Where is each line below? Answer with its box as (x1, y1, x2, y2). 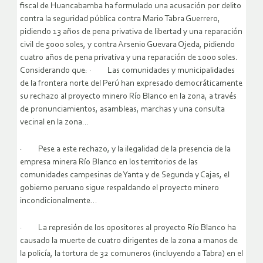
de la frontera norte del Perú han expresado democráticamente (20, 79, 242, 89)
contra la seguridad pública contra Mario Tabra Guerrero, (20, 15, 220, 24)
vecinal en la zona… (20, 118, 89, 127)
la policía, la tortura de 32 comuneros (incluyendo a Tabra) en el (20, 249, 243, 259)
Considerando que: (20, 66, 89, 76)
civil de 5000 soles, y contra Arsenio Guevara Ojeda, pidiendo (20, 41, 235, 50)
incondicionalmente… (20, 197, 97, 206)
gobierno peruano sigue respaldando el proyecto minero (20, 184, 219, 193)
